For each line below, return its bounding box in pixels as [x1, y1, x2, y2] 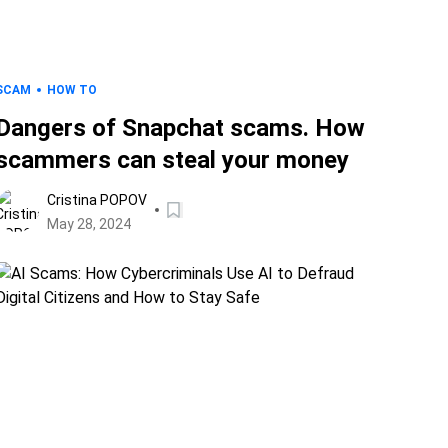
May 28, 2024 [46, 216, 131, 232]
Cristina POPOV [46, 192, 147, 208]
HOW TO [46, 83, 97, 97]
